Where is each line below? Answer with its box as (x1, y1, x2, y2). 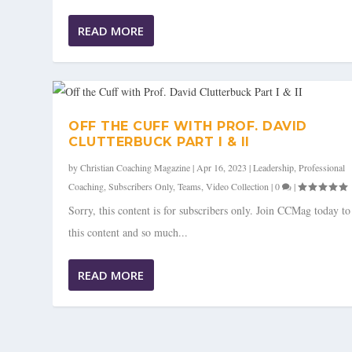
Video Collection (206, 180, 269, 193)
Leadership (253, 161, 295, 174)
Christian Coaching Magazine (80, 161, 191, 174)
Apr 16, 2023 (196, 161, 247, 174)
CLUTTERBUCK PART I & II (68, 134, 250, 150)
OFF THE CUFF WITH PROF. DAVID (68, 119, 307, 134)
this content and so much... (68, 225, 189, 240)
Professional (299, 161, 346, 174)
